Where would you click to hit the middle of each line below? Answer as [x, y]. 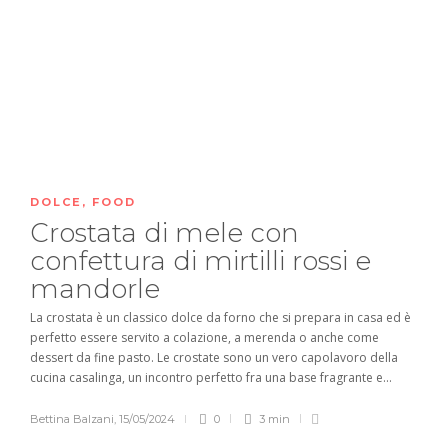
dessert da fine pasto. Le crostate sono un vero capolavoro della [214, 358]
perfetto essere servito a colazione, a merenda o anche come [204, 338]
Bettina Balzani [72, 419]
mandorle [98, 289]
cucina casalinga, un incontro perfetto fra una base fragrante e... [211, 378]
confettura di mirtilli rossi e [200, 261]
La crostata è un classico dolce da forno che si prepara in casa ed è [220, 318]
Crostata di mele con [164, 233]
